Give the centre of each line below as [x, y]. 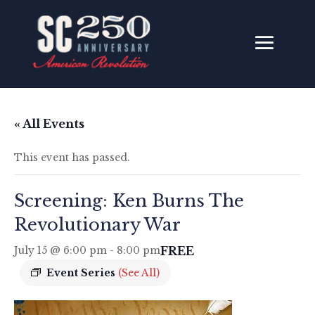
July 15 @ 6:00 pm [60, 251]
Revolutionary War [97, 224]
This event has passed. [72, 157]
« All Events [49, 123]
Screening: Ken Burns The [129, 200]
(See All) [139, 272]
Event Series [82, 272]
